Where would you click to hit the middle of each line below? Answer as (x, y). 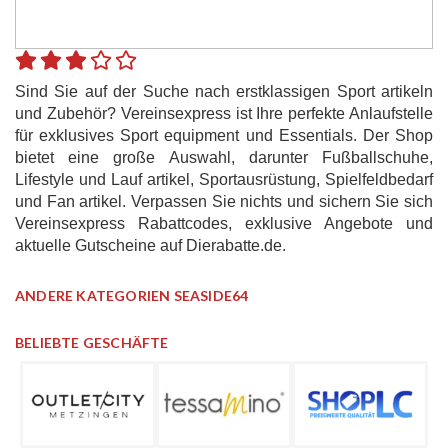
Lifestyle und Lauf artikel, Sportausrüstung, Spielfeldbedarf (224, 179)
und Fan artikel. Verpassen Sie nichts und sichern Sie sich (224, 201)
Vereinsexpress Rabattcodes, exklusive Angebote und (224, 223)
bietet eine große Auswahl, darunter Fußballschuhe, (224, 157)
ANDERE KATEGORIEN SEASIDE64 (132, 295)
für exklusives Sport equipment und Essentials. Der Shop (224, 135)
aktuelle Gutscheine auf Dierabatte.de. (150, 245)
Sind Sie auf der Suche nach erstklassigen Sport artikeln (224, 91)
